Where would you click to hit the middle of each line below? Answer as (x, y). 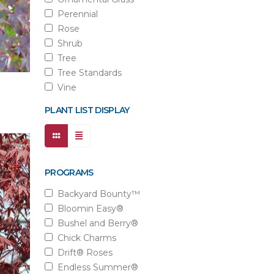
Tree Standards (87, 73)
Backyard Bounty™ (96, 194)
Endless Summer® (95, 267)
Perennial (75, 14)
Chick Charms (84, 238)
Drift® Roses (83, 253)
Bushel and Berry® (95, 223)
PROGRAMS (69, 172)
